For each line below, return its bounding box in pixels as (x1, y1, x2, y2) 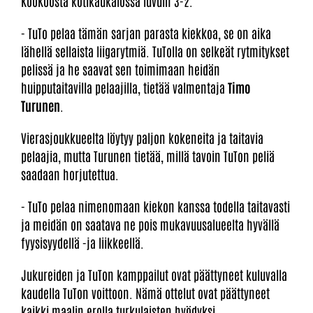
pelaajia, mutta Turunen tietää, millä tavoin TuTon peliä (21, 147, 275, 165)
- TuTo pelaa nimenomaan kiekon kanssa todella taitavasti (21, 198, 290, 215)
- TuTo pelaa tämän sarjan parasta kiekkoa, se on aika (21, 24, 271, 42)
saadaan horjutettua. (21, 166, 119, 183)
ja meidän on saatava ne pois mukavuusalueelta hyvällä (21, 216, 279, 233)
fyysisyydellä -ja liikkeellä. (21, 234, 144, 252)
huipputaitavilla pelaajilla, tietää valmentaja (21, 79, 228, 96)
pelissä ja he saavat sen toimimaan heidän (21, 61, 220, 78)
